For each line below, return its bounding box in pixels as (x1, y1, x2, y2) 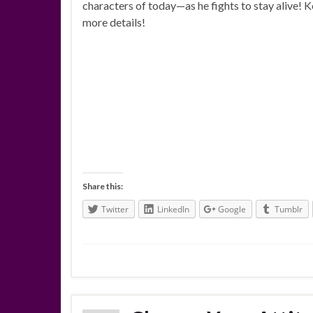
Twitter (101, 203, 129, 216)
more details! (82, 15, 145, 29)
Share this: (82, 181, 123, 192)
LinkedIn (157, 203, 189, 216)
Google (218, 203, 246, 216)
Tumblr (275, 203, 303, 216)
